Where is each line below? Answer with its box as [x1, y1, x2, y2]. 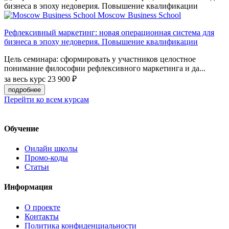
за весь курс [4, 74, 45, 83]
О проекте [25, 202, 60, 212]
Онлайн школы [25, 144, 78, 153]
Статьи [25, 163, 49, 172]
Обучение [4, 124, 39, 133]
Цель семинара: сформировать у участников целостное [4, 54, 196, 63]
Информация [4, 182, 53, 192]
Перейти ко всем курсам [4, 95, 89, 104]
